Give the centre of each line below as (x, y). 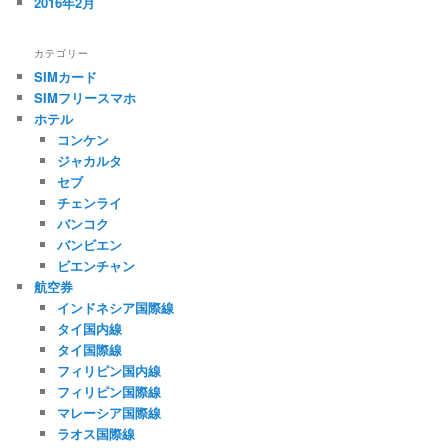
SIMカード (66, 76)
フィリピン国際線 (108, 391)
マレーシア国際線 (108, 412)
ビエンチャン (95, 265)
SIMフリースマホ (85, 97)
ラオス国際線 (95, 433)
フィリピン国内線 (108, 370)
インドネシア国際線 (115, 307)
